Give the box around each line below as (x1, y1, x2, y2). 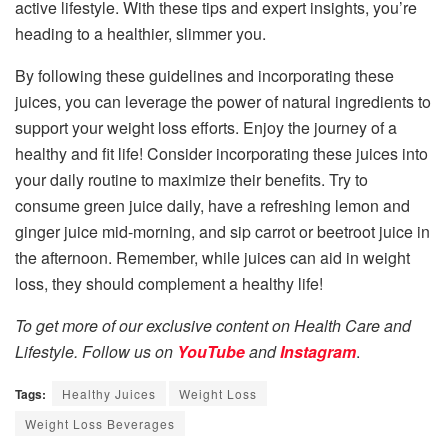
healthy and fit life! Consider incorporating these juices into (15, 141, 428, 165)
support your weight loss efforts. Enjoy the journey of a (15, 115, 397, 139)
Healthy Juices (62, 384, 156, 402)
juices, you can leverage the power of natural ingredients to (15, 89, 431, 113)
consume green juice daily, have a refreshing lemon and (15, 193, 410, 217)
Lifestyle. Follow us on (15, 339, 177, 363)
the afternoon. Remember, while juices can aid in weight (15, 245, 410, 269)
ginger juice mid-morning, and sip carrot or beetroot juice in (15, 219, 430, 243)
